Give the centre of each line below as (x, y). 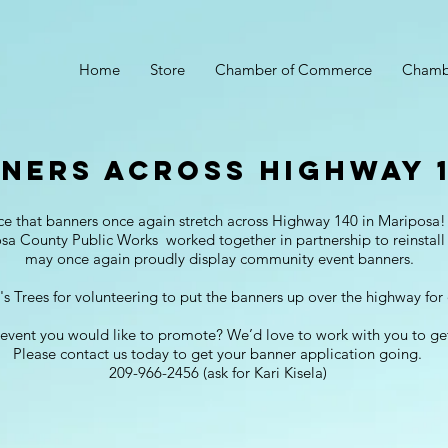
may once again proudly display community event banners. (219, 259)
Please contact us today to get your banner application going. (219, 354)
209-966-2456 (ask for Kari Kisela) (219, 373)
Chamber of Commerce (293, 69)
